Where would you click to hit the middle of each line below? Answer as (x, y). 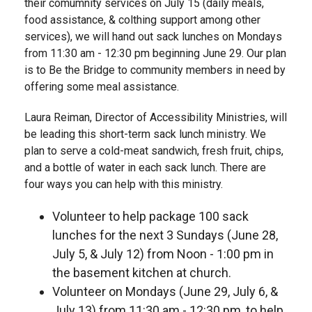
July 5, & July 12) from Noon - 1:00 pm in (163, 254)
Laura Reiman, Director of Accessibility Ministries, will (156, 118)
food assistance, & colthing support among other (142, 20)
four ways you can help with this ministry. (124, 185)
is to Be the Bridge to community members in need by (155, 70)
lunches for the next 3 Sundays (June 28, (165, 235)
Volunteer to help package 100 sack (150, 217)
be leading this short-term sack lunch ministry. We (145, 134)
